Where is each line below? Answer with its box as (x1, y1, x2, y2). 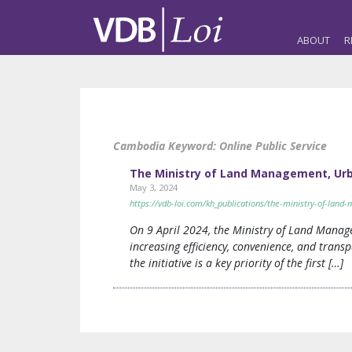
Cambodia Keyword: (113, 138, 219, 153)
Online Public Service (219, 138, 327, 153)
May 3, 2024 (130, 181, 178, 193)
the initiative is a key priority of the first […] (130, 255, 343, 270)
